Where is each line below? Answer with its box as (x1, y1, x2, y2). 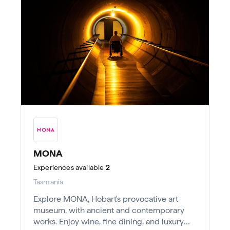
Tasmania (33, 177, 64, 186)
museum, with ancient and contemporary (33, 205, 184, 215)
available (73, 163, 104, 171)
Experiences (33, 163, 74, 171)
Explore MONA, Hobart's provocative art (33, 194, 178, 204)
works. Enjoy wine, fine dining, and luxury (33, 216, 184, 226)
